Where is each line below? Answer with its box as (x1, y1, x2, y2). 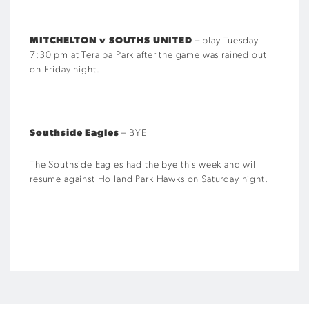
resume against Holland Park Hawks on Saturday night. (30, 175, 268, 185)
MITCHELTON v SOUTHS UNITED (30, 36, 192, 46)
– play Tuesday (192, 36, 259, 46)
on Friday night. (30, 65, 100, 75)
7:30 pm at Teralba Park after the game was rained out (30, 50, 267, 61)
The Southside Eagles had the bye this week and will (30, 160, 259, 170)
